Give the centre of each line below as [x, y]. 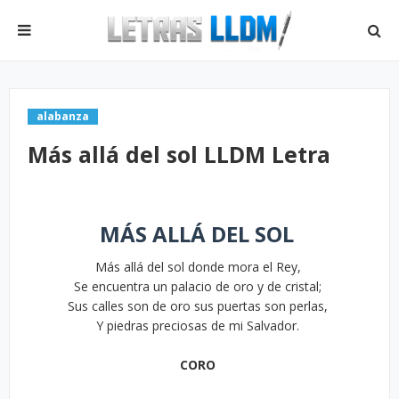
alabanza [63, 116]
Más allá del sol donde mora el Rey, [199, 267]
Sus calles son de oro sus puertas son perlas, [199, 306]
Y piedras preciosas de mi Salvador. [199, 326]
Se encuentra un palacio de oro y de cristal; [199, 286]
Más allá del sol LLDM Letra [179, 154]
